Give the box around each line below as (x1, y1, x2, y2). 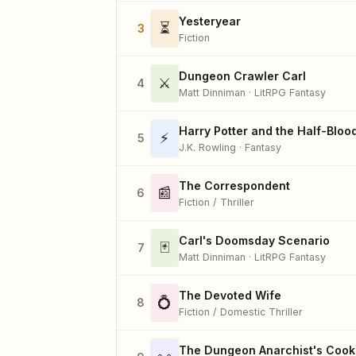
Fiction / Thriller (179, 195, 254, 208)
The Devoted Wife (179, 288, 281, 302)
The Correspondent (179, 178, 290, 192)
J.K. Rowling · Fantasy (179, 141, 281, 153)
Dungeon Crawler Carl (179, 68, 306, 83)
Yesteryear (179, 14, 241, 28)
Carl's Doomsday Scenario (179, 233, 330, 247)
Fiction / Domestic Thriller (179, 305, 303, 318)
